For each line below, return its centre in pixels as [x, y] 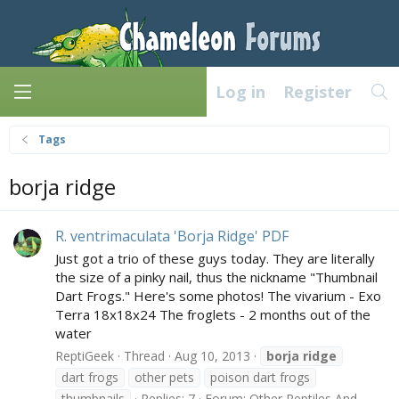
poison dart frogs [260, 377]
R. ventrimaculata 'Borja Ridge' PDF [172, 236]
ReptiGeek [85, 355]
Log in [240, 92]
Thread [144, 355]
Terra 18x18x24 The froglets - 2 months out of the [213, 315]
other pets [164, 377]
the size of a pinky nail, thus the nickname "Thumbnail [216, 277]
